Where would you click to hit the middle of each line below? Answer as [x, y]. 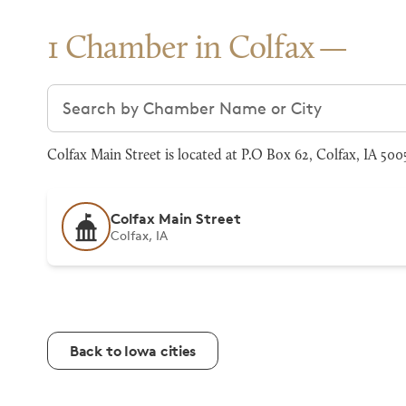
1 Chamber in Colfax [181, 50]
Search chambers [114, 95]
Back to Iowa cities [133, 351]
